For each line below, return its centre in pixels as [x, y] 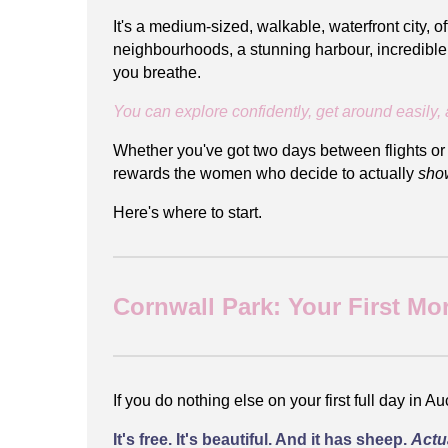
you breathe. [157, 72]
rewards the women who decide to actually [265, 173]
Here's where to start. [187, 212]
